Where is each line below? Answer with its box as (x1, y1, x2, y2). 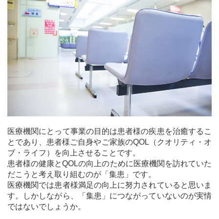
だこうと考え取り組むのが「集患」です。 (7, 170, 156, 179)
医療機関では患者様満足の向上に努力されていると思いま (7, 181, 212, 190)
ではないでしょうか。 (7, 202, 86, 211)
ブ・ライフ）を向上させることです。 (7, 149, 140, 157)
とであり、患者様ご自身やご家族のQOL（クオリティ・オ (7, 138, 212, 147)
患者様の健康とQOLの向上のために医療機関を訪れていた (7, 159, 212, 168)
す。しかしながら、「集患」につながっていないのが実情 (7, 192, 212, 200)
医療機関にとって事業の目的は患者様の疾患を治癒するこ (7, 127, 212, 136)
